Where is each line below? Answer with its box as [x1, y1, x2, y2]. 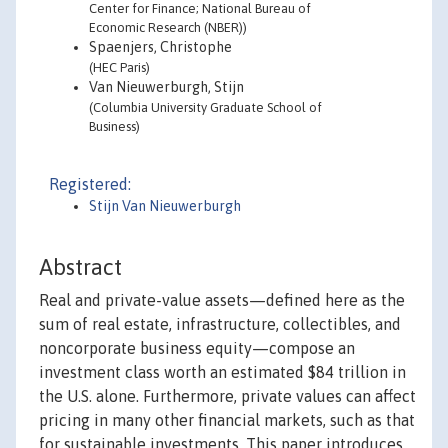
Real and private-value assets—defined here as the [39, 291, 405, 310]
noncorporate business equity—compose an [39, 339, 355, 358]
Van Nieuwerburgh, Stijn [89, 79, 244, 95]
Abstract [39, 254, 122, 281]
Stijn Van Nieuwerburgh [89, 198, 241, 214]
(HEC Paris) [89, 60, 150, 75]
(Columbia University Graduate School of [89, 100, 322, 115]
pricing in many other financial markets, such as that [39, 411, 415, 430]
